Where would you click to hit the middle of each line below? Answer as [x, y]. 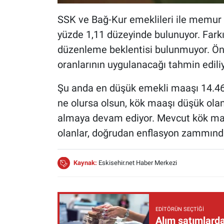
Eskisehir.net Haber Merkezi [137, 162]
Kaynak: [86, 162]
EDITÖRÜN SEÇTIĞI [179, 209]
